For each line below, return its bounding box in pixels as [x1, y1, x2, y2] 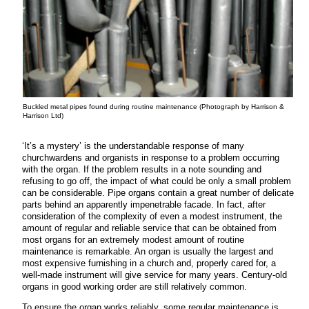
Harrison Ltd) [23, 111, 63, 119]
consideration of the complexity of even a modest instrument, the [22, 211, 282, 222]
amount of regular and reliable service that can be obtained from [22, 223, 277, 234]
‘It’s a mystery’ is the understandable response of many [22, 141, 244, 152]
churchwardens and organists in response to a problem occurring [22, 152, 279, 163]
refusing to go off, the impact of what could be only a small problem [22, 176, 291, 187]
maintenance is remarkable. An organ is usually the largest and [22, 246, 273, 257]
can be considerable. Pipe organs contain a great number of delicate [22, 188, 294, 199]
